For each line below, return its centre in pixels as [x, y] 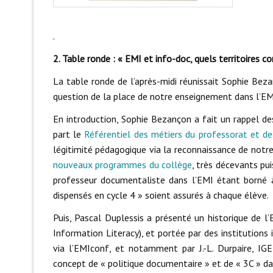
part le [69, 134]
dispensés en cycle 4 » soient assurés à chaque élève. [161, 195]
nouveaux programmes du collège [122, 165]
